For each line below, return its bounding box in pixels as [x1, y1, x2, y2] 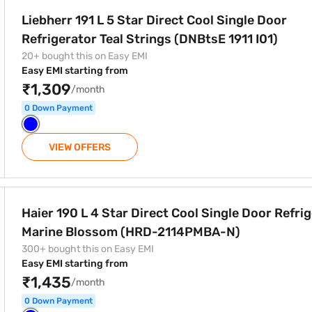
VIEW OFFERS [49, 141, 111, 153]
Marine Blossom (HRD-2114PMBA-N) [22, 224, 241, 240]
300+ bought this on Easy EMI [22, 243, 154, 255]
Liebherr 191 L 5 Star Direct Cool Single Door [22, 13, 287, 28]
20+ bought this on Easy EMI [22, 50, 148, 62]
